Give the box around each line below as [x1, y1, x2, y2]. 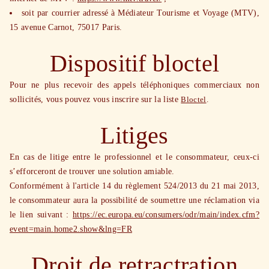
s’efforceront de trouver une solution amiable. [10, 167, 175, 176]
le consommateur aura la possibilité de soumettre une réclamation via [10, 196, 259, 205]
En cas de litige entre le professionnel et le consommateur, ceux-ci [10, 153, 259, 162]
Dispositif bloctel [49, 50, 220, 77]
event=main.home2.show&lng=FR [10, 225, 132, 234]
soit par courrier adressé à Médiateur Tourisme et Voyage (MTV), [21, 8, 259, 17]
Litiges [100, 122, 169, 149]
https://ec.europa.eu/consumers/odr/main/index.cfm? [72, 210, 259, 219]
